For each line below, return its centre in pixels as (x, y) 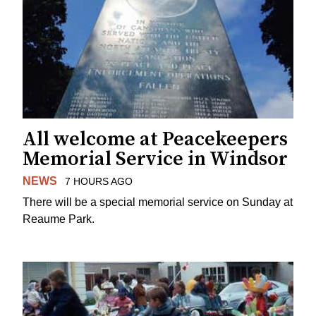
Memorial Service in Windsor (155, 159)
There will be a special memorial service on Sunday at (158, 202)
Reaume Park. (59, 219)
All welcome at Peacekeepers (155, 139)
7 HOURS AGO (98, 181)
